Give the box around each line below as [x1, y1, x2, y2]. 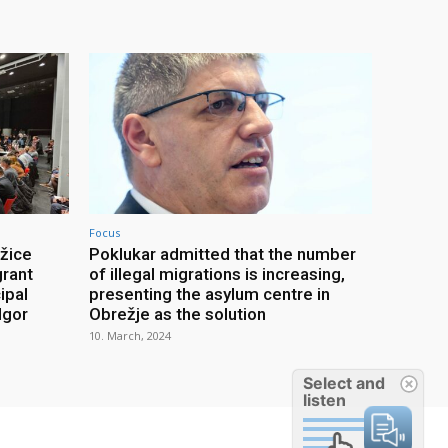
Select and [303, 373, 385, 393]
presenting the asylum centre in [89, 284, 330, 305]
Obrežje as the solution [89, 304, 266, 325]
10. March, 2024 [89, 328, 171, 344]
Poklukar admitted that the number [89, 244, 356, 265]
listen [303, 390, 346, 410]
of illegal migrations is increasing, [89, 264, 345, 285]
